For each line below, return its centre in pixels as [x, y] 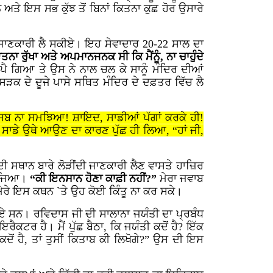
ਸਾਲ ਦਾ [186, 44]
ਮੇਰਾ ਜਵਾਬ [182, 179]
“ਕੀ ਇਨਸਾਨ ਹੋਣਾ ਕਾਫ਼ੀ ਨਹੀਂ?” [94, 179]
